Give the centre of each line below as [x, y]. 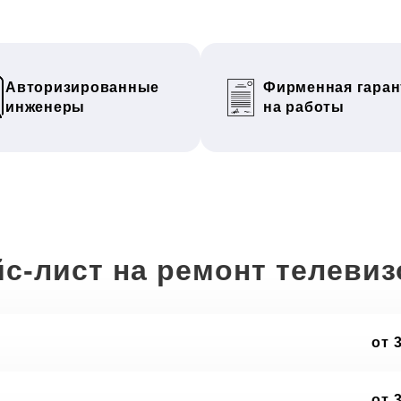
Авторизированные [82, 87]
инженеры [45, 107]
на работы [304, 107]
